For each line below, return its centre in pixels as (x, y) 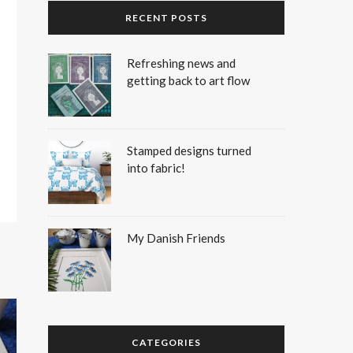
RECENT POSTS (166, 18)
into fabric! (156, 168)
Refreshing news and (181, 63)
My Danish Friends (176, 238)
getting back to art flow (188, 80)
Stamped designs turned (189, 150)
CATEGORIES (166, 342)
